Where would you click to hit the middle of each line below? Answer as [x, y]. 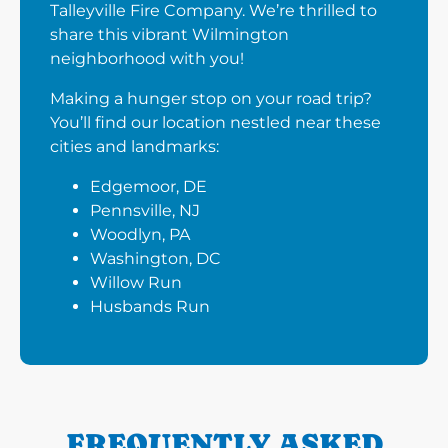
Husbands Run [150, 307]
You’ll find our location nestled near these [215, 123]
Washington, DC [155, 259]
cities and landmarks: [134, 147]
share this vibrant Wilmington [169, 35]
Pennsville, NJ [145, 211]
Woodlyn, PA [140, 235]
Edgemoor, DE [148, 187]
